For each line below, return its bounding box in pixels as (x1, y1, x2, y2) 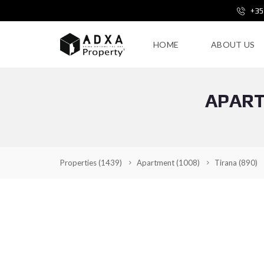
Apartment (137, 158, 176, 167)
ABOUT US (211, 39, 255, 49)
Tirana (214, 158, 239, 167)
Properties (60, 158, 98, 167)
